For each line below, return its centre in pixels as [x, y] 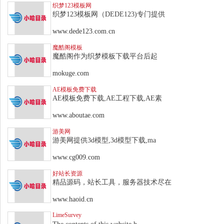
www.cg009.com [76, 157]
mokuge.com [71, 73]
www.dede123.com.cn [84, 31]
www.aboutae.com [78, 115]
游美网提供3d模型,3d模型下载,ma [104, 140]
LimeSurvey [67, 215]
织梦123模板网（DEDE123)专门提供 [109, 14]
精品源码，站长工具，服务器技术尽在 [112, 182]
